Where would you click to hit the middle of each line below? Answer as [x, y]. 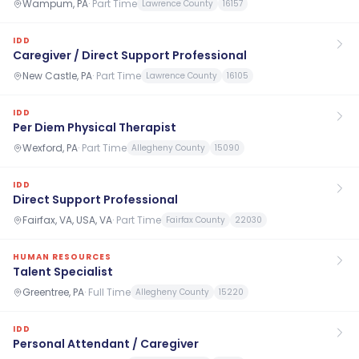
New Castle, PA [57, 75]
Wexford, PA [50, 147]
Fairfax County [196, 220]
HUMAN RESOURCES [62, 257]
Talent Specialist [63, 272]
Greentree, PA [53, 292]
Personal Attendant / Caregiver [106, 344]
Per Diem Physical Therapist [95, 127]
